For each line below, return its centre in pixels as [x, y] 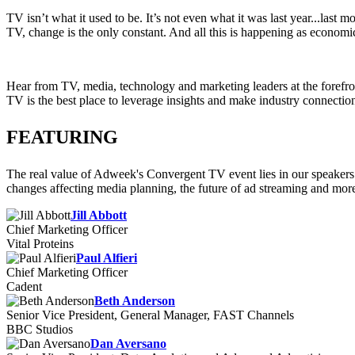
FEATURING [62, 137]
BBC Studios [40, 329]
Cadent [24, 286]
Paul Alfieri [107, 258]
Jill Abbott [99, 215]
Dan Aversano [128, 344]
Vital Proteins [40, 244]
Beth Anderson [135, 301]
